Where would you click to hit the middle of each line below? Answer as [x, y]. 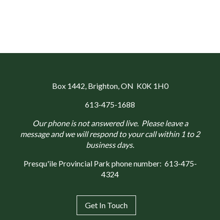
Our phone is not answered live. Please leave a [110, 123]
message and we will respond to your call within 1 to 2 [110, 134]
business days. [110, 145]
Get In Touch [106, 205]
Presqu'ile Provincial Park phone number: [94, 164]
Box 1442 [68, 86]
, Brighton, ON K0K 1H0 [126, 86]
